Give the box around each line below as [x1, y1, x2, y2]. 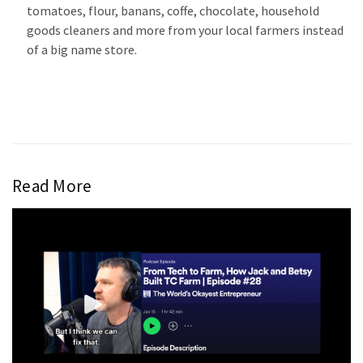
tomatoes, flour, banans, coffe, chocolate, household [27, 2, 320, 19]
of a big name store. [27, 41, 138, 58]
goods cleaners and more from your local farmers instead [27, 22, 344, 39]
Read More [12, 175, 92, 198]
